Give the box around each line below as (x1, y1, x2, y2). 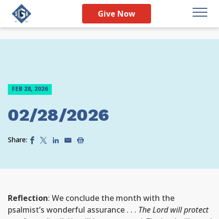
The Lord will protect (138, 204, 209, 215)
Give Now (98, 8, 135, 19)
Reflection (8, 193, 48, 203)
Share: (8, 135, 27, 144)
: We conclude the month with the (48, 193, 175, 203)
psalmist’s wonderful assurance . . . (8, 204, 138, 215)
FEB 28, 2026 (12, 85, 48, 93)
